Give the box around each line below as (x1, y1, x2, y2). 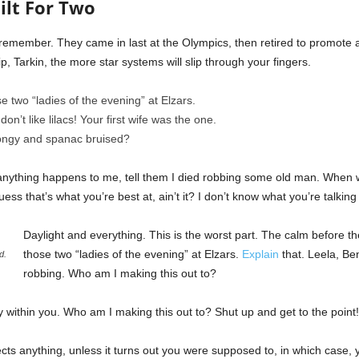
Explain (241, 248, 279, 261)
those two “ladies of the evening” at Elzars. (22, 248, 242, 261)
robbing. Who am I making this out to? (22, 267, 216, 280)
